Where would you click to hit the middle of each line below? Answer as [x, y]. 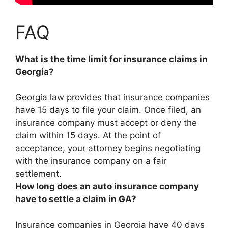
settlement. [38, 174]
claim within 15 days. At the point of [88, 135]
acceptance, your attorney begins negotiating [108, 148]
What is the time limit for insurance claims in [111, 59]
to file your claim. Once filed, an [135, 110]
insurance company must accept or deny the [106, 123]
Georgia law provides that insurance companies [112, 97]
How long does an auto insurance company [107, 186]
